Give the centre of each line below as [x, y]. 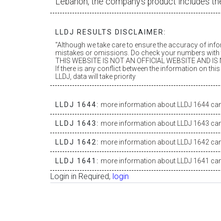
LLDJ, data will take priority [95, 76]
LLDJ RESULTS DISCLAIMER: [111, 32]
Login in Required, [81, 176]
